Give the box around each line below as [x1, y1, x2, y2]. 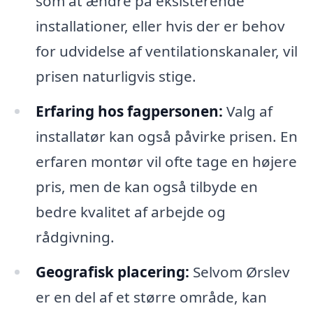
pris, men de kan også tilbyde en [35, 177, 258, 197]
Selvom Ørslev [189, 262, 290, 282]
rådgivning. [35, 227, 115, 247]
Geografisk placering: [35, 262, 189, 282]
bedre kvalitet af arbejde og [35, 202, 226, 222]
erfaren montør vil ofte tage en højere [35, 152, 297, 172]
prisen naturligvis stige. [35, 66, 196, 87]
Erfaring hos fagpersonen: [35, 101, 223, 122]
